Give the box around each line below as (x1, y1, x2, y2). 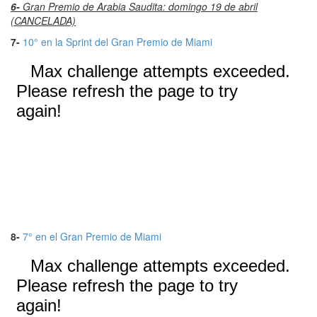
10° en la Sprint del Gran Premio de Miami (23, 35, 212, 50)
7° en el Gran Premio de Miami (23, 229, 161, 244)
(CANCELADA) (11, 13, 76, 28)
